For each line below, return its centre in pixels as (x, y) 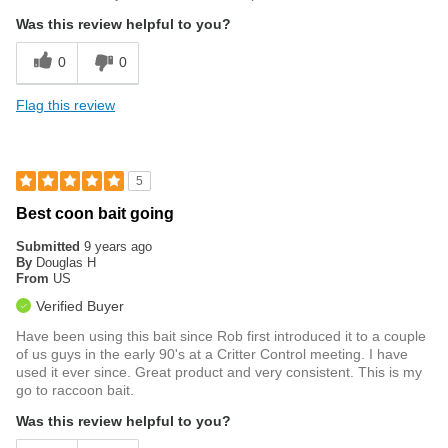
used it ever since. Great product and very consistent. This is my (219, 371)
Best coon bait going (95, 213)
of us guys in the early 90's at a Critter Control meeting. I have (212, 353)
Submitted (50, 246)
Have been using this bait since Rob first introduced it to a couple (221, 335)
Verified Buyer (80, 305)
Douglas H (66, 262)
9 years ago (118, 246)
